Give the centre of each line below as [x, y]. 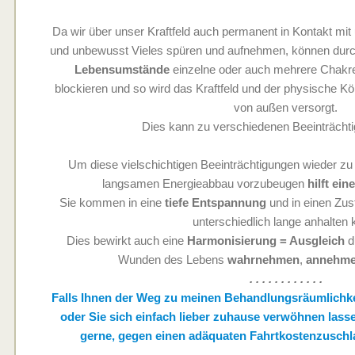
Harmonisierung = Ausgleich [265, 240]
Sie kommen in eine [113, 202]
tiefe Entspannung [216, 202]
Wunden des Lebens [172, 259]
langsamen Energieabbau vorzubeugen [204, 183]
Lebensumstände [122, 69]
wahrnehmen [263, 259]
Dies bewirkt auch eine [126, 240]
